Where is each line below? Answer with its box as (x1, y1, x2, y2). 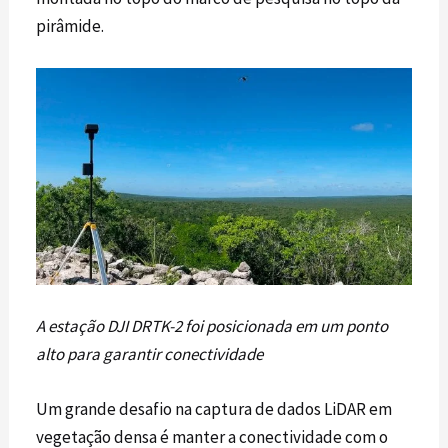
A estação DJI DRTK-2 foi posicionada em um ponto (36, 315, 389, 338)
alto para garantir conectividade (36, 343, 264, 366)
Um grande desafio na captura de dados (36, 398, 322, 421)
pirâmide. (36, 15, 105, 38)
